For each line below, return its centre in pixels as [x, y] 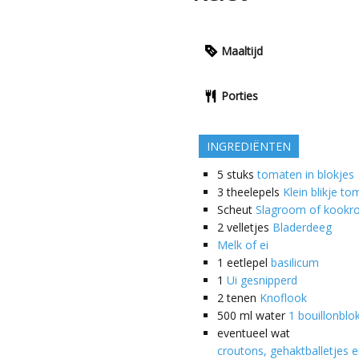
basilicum [295, 263]
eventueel [243, 333]
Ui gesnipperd [262, 280]
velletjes [248, 228]
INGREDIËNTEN [249, 147]
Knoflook [284, 298]
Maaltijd [242, 51]
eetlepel [248, 263]
